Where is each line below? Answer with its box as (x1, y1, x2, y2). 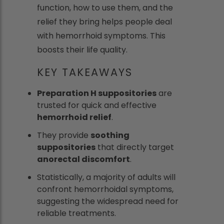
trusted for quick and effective (37, 99, 156, 111)
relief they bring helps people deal (37, 16, 172, 27)
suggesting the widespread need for (37, 195, 178, 207)
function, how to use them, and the (37, 2, 173, 13)
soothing (90, 129, 129, 141)
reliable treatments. (37, 207, 116, 219)
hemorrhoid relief (37, 111, 111, 123)
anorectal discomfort (37, 153, 130, 165)
